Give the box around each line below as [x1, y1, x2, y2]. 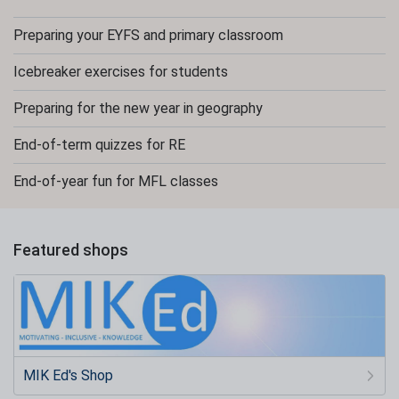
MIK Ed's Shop [23, 366, 113, 384]
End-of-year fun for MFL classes [13, 173, 218, 190]
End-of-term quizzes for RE [13, 136, 185, 153]
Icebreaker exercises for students [13, 63, 228, 80]
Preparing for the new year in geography [13, 100, 263, 117]
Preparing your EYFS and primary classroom [13, 27, 283, 44]
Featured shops [13, 240, 128, 259]
